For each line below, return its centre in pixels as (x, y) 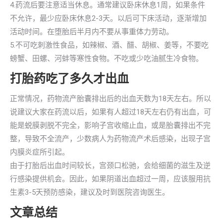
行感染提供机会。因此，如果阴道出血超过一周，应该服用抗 (110, 179)
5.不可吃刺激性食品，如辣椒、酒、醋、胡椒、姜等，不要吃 (109, 45)
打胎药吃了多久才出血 (69, 79)
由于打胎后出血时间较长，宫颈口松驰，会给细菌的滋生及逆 (110, 166)
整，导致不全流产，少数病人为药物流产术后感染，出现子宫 (110, 139)
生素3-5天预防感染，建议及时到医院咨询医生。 (90, 192)
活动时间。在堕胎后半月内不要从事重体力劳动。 (92, 32)
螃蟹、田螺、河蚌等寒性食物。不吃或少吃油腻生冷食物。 (107, 58)
